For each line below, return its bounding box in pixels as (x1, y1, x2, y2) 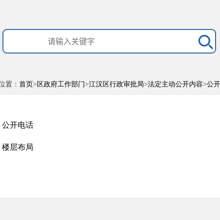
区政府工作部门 (37, 81, 85, 88)
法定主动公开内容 (148, 81, 203, 88)
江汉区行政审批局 (89, 81, 144, 88)
